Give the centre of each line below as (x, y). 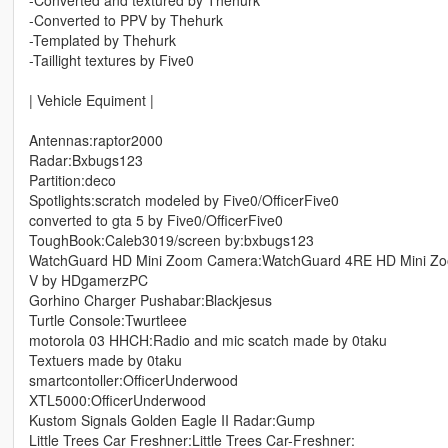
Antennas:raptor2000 (95, 140)
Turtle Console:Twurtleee (107, 320)
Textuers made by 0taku (105, 360)
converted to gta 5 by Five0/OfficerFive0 (155, 220)
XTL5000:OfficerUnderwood (117, 400)
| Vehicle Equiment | (91, 100)
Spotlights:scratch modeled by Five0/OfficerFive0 (183, 200)
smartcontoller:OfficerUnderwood (133, 380)
